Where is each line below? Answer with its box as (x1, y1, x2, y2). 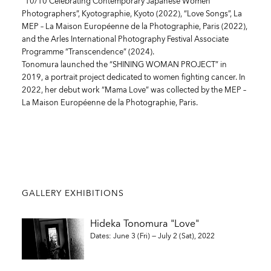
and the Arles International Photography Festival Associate (21, 34, 229, 44)
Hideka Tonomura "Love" (90, 217, 199, 229)
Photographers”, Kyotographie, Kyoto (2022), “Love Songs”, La (21, 8, 242, 18)
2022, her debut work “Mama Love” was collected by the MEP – (21, 85, 246, 94)
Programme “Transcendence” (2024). (21, 47, 154, 56)
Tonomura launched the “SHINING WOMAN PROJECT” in (21, 59, 227, 69)
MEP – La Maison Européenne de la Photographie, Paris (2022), (21, 21, 247, 31)
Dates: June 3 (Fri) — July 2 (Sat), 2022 (90, 231, 215, 240)
